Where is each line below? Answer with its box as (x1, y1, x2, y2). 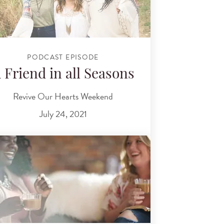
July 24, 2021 (39, 107, 87, 121)
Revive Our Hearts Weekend (13, 89, 113, 103)
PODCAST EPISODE (27, 51, 99, 62)
